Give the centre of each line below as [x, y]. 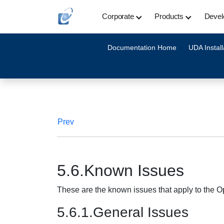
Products [169, 16]
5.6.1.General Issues [123, 212]
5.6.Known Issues [120, 170]
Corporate [118, 16]
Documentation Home [142, 47]
